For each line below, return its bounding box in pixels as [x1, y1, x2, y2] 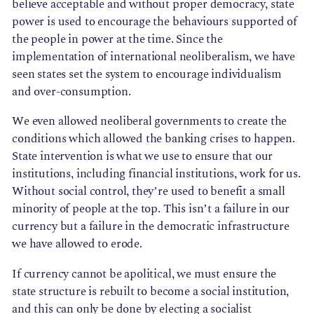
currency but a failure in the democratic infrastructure [12, 217, 289, 236]
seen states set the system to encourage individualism [12, 65, 282, 84]
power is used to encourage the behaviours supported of [12, 13, 297, 32]
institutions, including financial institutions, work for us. [12, 165, 301, 184]
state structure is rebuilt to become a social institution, [12, 282, 289, 301]
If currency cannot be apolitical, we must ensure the [12, 264, 277, 283]
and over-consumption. [12, 83, 131, 102]
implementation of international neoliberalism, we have [12, 48, 295, 67]
